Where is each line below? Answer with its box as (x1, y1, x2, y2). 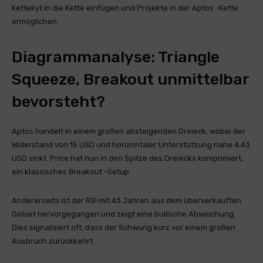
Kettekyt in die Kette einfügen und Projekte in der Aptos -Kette (12, 4, 238, 13)
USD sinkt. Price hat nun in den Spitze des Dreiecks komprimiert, (12, 154, 243, 163)
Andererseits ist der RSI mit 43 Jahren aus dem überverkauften (12, 196, 241, 205)
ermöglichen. (12, 17, 59, 26)
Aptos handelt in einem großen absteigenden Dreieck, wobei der (12, 127, 245, 136)
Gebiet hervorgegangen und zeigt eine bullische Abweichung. (12, 210, 235, 219)
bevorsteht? (12, 92, 105, 112)
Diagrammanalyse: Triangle (12, 48, 220, 67)
